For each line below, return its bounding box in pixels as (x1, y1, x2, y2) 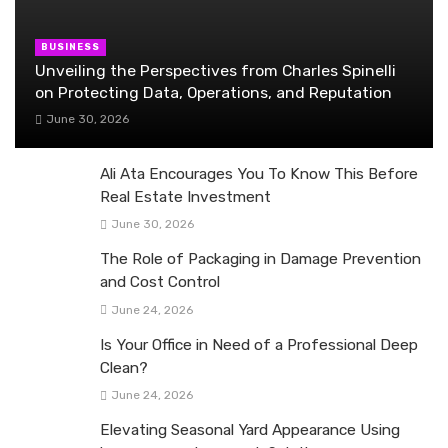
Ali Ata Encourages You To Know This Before (100, 165, 418, 184)
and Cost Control (100, 273, 220, 292)
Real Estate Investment (100, 188, 271, 207)
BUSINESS (41, 41, 100, 52)
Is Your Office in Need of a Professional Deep (100, 335, 418, 354)
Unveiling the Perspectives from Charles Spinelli (35, 60, 396, 80)
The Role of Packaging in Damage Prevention (100, 250, 421, 269)
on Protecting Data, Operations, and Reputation (35, 82, 392, 102)
